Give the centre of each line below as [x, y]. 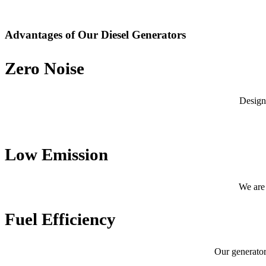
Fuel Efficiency [60, 219]
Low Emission [56, 154]
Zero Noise [45, 68]
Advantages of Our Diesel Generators [95, 34]
